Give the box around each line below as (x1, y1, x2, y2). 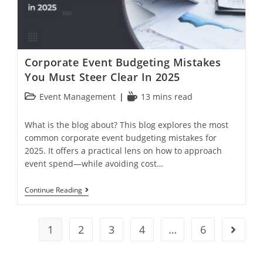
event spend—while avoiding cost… (25, 158, 164, 170)
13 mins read (141, 91, 193, 103)
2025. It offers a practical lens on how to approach (25, 145, 222, 157)
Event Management (39, 91, 116, 103)
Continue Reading (25, 185, 83, 195)
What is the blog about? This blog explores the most (25, 119, 229, 131)
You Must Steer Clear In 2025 (25, 70, 180, 85)
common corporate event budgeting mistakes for (25, 132, 217, 144)
